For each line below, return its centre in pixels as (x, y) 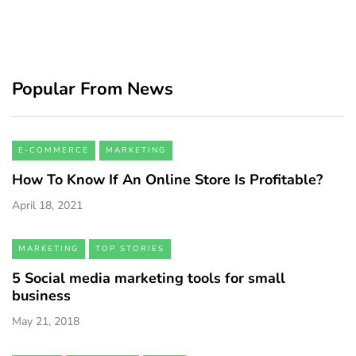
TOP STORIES (130, 249)
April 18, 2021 (47, 206)
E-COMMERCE (54, 151)
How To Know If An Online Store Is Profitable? (167, 180)
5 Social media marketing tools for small (149, 279)
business (41, 296)
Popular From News (93, 89)
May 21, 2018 (46, 322)
